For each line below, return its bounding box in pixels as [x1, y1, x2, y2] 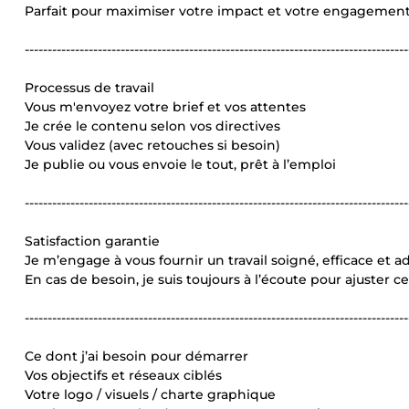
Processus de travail [25, 79, 154, 96]
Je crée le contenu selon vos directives [25, 118, 280, 134]
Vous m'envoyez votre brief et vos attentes [25, 99, 306, 115]
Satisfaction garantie [25, 233, 160, 249]
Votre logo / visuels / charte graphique [25, 386, 276, 403]
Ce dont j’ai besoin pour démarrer [25, 348, 248, 364]
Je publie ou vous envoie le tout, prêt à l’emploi [25, 156, 336, 173]
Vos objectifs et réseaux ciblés [25, 367, 222, 383]
